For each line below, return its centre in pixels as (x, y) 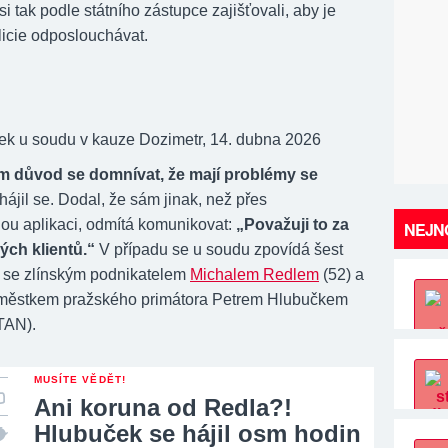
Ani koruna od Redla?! (163, 407)
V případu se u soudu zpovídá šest (219, 249)
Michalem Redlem (254, 274)
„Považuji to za (292, 224)
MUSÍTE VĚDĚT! (80, 379)
